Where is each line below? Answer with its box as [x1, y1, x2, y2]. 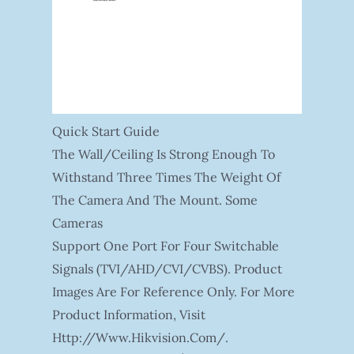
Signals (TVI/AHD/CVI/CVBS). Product [51, 261, 282, 277]
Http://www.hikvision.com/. [51, 330, 228, 346]
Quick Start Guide [51, 123, 160, 140]
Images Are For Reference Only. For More [51, 284, 295, 300]
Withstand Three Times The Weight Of [51, 169, 281, 186]
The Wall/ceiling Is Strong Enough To [51, 146, 275, 163]
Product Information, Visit [51, 307, 205, 323]
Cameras [51, 215, 103, 232]
